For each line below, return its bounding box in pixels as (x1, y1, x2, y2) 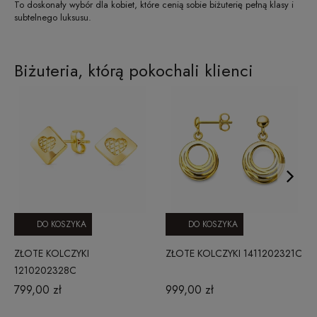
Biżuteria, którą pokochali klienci (14, 57, 253, 83)
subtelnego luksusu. (14, 10, 91, 24)
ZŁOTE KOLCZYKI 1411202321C (166, 246, 302, 260)
